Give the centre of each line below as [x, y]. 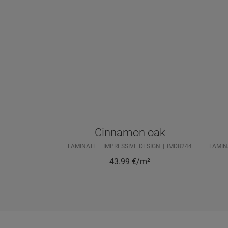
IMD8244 [179, 146]
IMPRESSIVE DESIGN [132, 146]
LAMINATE [82, 146]
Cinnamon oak [130, 133]
